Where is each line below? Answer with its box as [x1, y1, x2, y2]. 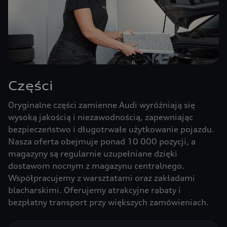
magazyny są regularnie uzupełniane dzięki [8, 148, 177, 159]
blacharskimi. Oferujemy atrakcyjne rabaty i [8, 185, 181, 195]
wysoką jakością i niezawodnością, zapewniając [8, 112, 193, 122]
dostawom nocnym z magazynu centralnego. [8, 161, 184, 171]
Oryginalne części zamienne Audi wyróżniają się [8, 100, 195, 110]
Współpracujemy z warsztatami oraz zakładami [8, 173, 195, 183]
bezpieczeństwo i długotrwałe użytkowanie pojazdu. [8, 124, 214, 134]
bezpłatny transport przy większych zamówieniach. [8, 197, 209, 207]
